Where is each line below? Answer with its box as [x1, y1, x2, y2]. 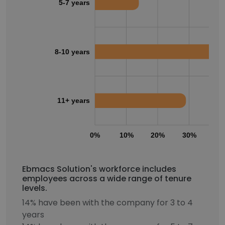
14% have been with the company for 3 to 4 [22, 197, 193, 208]
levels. [22, 182, 47, 194]
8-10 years [55, 47, 90, 56]
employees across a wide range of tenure [22, 173, 191, 184]
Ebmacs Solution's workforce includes [22, 163, 176, 175]
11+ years [57, 96, 90, 105]
